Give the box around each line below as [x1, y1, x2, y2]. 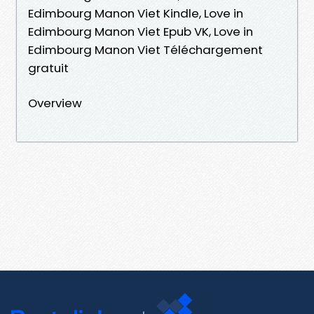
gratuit [28, 59, 69, 76]
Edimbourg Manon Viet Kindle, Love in [28, 4, 243, 22]
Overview [28, 94, 82, 111]
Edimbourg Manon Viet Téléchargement [28, 41, 263, 58]
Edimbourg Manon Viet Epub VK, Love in [28, 22, 253, 40]
